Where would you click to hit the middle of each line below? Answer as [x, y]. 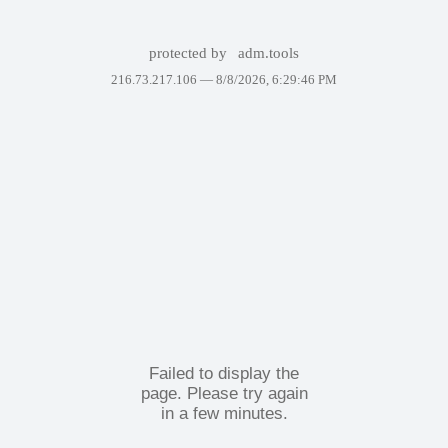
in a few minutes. [224, 413]
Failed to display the [224, 373]
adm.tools [269, 53]
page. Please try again [224, 393]
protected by [189, 53]
